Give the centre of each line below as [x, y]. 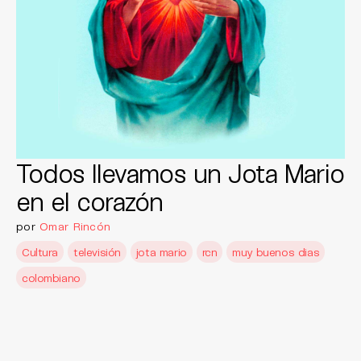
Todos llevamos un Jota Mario [180, 172]
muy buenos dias [276, 252]
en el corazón [90, 201]
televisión [97, 252]
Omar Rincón [75, 226]
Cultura [40, 252]
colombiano [51, 278]
